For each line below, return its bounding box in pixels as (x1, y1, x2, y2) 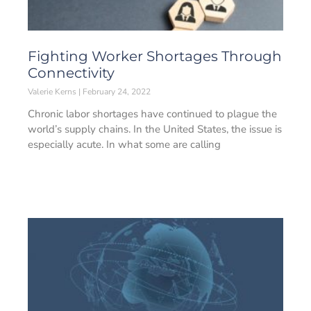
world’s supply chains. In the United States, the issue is (28, 122, 282, 136)
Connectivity (28, 65, 115, 81)
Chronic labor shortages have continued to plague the (28, 107, 277, 121)
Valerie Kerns (28, 86, 78, 97)
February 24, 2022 (81, 86, 151, 97)
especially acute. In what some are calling (28, 137, 221, 151)
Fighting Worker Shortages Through (28, 48, 282, 65)
